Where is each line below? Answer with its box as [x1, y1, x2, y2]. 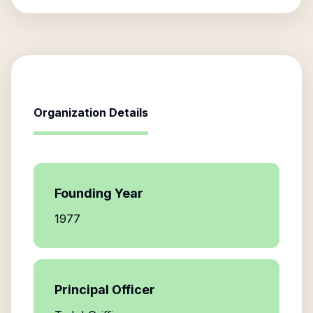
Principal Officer [54, 282, 155, 297]
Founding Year [54, 186, 143, 201]
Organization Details [34, 105, 148, 119]
